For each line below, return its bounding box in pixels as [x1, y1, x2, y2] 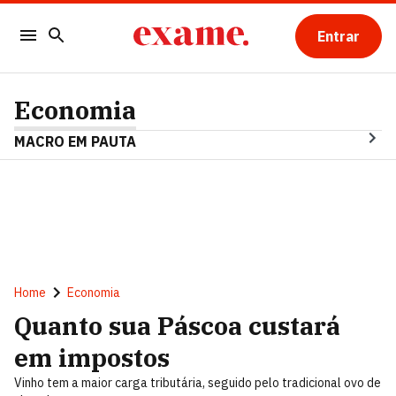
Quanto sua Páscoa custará [14, 309, 340, 342]
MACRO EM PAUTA [14, 133, 136, 150]
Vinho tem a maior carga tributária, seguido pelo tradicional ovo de [14, 375, 381, 391]
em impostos [14, 341, 170, 374]
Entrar [316, 27, 360, 45]
